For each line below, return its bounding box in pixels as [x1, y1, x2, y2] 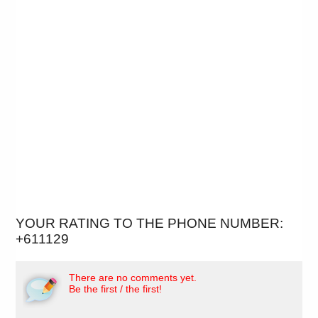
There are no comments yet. [69, 272, 197, 284]
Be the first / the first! [69, 283, 163, 295]
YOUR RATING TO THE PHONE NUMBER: [16, 216, 284, 231]
